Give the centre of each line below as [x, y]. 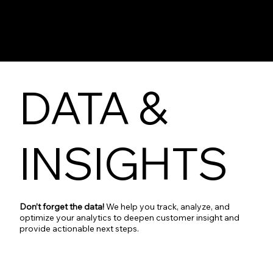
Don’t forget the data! [63, 206]
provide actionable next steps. [80, 228]
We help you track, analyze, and [168, 206]
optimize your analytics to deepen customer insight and [130, 217]
